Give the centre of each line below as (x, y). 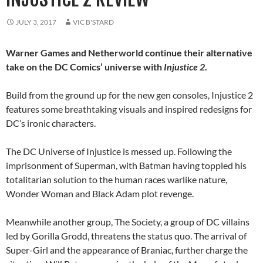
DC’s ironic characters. (51, 123)
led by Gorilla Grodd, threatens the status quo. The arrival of (126, 236)
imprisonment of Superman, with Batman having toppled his (126, 166)
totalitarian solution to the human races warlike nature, (117, 180)
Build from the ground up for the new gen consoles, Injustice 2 (129, 95)
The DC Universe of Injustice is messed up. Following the (119, 151)
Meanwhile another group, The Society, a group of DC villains (128, 222)
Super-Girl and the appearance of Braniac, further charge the (127, 250)
